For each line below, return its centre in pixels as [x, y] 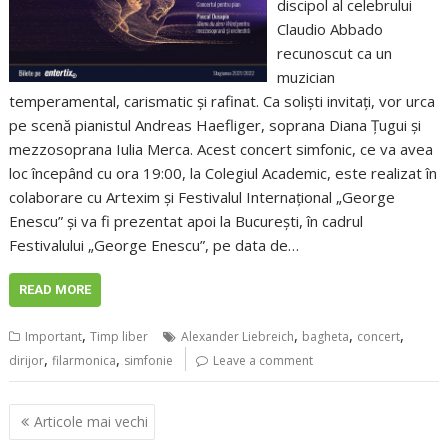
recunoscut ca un [334, 52]
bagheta [326, 336]
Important [54, 336]
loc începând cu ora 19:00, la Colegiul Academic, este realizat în [223, 172]
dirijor [27, 360]
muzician [305, 76]
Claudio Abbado [329, 28]
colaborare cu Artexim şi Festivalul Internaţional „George [202, 196]
